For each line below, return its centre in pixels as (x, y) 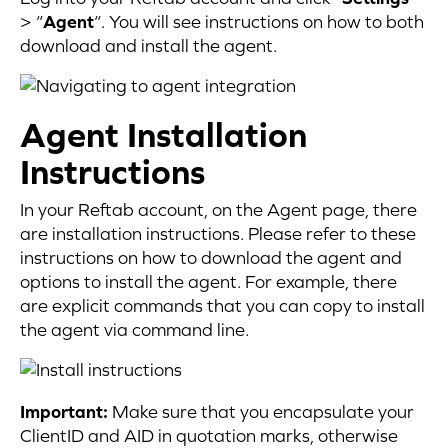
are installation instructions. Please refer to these (218, 233)
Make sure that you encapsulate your (261, 411)
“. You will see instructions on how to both (259, 21)
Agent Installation (163, 134)
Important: (64, 411)
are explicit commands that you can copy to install (222, 305)
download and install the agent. (148, 45)
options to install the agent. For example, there (208, 281)
